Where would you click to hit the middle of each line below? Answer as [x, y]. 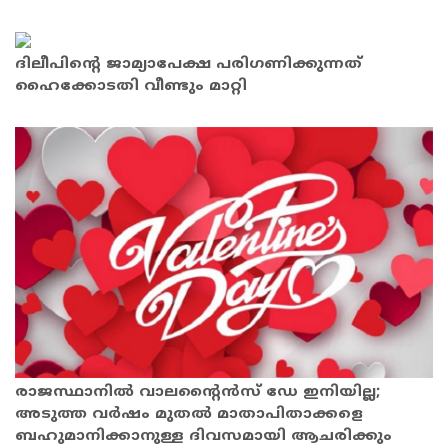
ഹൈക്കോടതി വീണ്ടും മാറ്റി [131, 86]
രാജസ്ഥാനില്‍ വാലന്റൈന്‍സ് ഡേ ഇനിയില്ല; [197, 393]
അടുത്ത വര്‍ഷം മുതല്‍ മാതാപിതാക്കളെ [189, 415]
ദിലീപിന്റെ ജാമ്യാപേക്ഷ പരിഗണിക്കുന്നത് [188, 64]
